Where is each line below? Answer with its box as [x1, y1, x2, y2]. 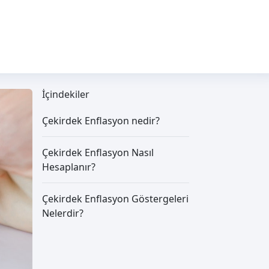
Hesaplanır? [41, 160, 95, 174]
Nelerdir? [41, 207, 83, 220]
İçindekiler [41, 88, 89, 101]
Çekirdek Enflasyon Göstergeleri [41, 192, 189, 205]
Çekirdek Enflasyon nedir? [41, 114, 160, 127]
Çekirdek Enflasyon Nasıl [41, 146, 154, 159]
